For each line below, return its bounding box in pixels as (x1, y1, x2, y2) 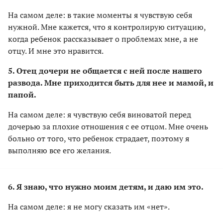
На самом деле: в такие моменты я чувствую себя (8, 9, 192, 20)
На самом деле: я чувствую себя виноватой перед (8, 109, 191, 120)
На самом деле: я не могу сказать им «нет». (8, 201, 170, 212)
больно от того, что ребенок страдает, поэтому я (8, 132, 189, 144)
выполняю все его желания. (8, 144, 111, 156)
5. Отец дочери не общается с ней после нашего (8, 65, 202, 76)
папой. (8, 89, 36, 100)
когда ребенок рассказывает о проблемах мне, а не (8, 33, 198, 44)
